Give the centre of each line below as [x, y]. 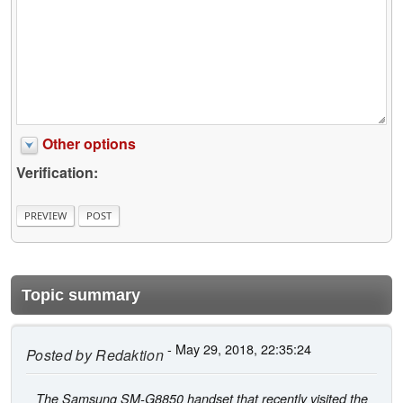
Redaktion [128, 354]
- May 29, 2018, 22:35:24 [238, 348]
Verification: [57, 173]
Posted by [59, 354]
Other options [89, 144]
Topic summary [81, 295]
